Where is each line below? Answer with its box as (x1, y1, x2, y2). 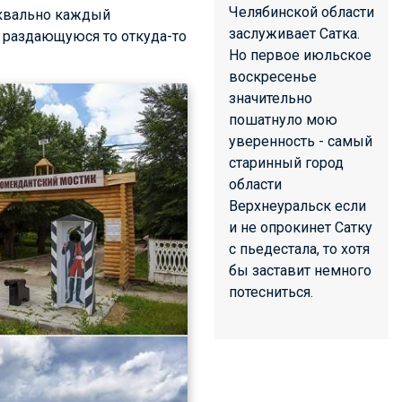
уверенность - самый (229, 133, 372, 150)
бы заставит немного (229, 262, 371, 279)
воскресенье (229, 68, 317, 85)
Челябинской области (229, 4, 374, 21)
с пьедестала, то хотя (229, 240, 370, 258)
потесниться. (229, 284, 313, 301)
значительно (229, 90, 312, 107)
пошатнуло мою (229, 111, 337, 128)
